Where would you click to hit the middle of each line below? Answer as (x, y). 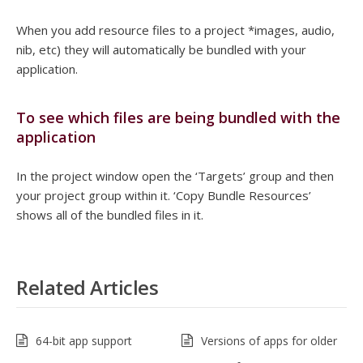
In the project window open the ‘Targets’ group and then (175, 176)
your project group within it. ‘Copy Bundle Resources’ (164, 196)
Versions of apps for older (269, 341)
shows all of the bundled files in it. (110, 215)
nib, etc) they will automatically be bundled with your (161, 50)
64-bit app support (84, 341)
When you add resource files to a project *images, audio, (175, 30)
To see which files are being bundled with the (178, 118)
